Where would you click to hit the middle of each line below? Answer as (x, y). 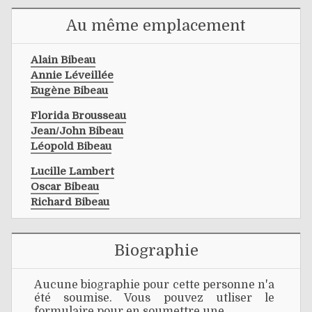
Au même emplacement (156, 25)
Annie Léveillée (72, 75)
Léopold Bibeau (71, 146)
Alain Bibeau (63, 60)
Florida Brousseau (78, 115)
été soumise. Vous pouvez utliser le (154, 298)
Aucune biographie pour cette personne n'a (154, 285)
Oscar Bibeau (65, 186)
